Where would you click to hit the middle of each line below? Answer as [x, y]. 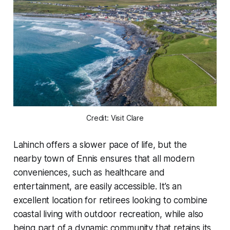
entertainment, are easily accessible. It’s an [98, 186]
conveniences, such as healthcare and [89, 172]
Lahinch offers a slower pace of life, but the [100, 145]
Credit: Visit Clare [115, 118]
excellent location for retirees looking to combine [110, 200]
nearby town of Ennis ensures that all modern [104, 158]
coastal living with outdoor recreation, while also [108, 214]
